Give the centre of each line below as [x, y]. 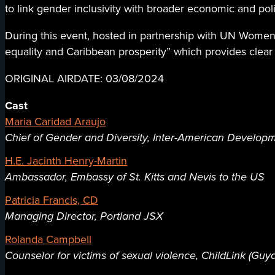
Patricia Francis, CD [52, 200]
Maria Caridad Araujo [55, 122]
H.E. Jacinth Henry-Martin [66, 161]
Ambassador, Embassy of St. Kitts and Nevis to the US [135, 177]
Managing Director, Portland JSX [84, 216]
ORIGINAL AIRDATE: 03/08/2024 [84, 79]
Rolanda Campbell [48, 240]
